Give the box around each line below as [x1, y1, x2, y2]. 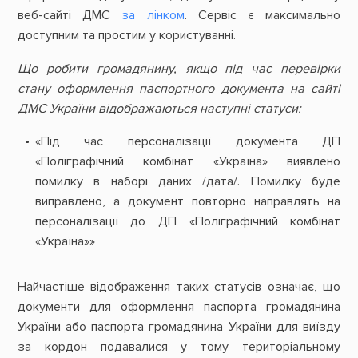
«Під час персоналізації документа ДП [34, 133, 341, 149]
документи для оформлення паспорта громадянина [17, 299, 341, 316]
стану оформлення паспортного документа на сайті [17, 80, 341, 97]
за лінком [121, 7, 185, 24]
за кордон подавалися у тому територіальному [17, 339, 341, 356]
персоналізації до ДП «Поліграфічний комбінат [34, 213, 341, 229]
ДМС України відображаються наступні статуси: [17, 100, 304, 117]
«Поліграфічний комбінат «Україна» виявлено [34, 153, 341, 169]
